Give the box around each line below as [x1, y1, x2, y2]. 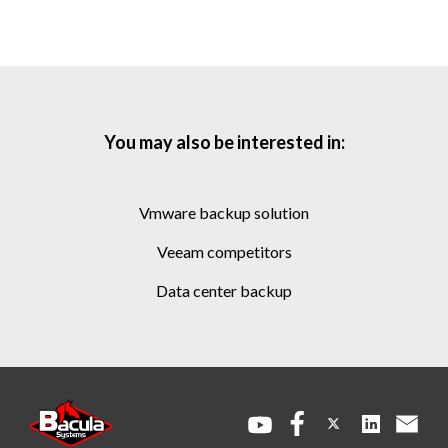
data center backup [168, 281, 292, 301]
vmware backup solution [149, 203, 309, 223]
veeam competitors [166, 242, 292, 262]
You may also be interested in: [103, 131, 345, 154]
